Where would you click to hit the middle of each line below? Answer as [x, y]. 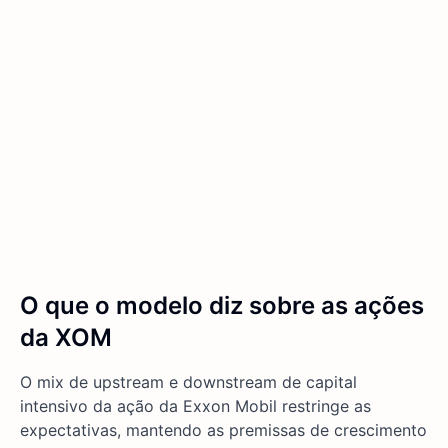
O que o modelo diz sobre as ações [222, 306]
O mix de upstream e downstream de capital [188, 382]
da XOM [66, 338]
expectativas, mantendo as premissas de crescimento [223, 430]
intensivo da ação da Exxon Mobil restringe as [195, 406]
